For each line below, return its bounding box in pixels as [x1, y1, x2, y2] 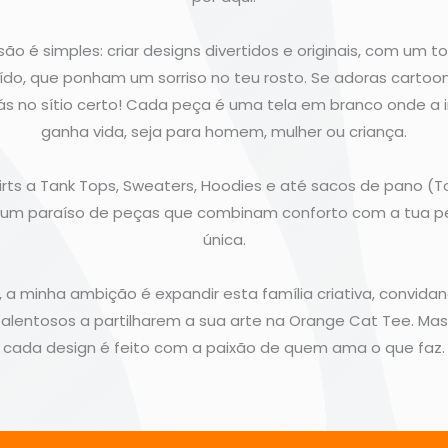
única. [202, 228, 246, 250]
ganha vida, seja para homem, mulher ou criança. [41, 120, 407, 142]
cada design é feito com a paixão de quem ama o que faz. [3, 336, 445, 358]
